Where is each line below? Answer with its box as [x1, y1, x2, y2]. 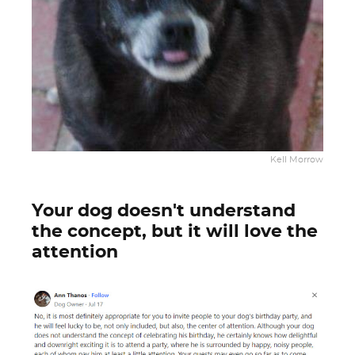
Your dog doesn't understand [32, 202, 296, 219]
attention [32, 243, 118, 261]
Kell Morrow [270, 155, 323, 165]
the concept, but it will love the [32, 223, 318, 240]
